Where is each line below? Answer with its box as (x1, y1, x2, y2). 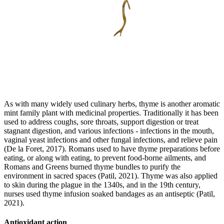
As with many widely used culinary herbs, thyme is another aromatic (4, 99, 220, 108)
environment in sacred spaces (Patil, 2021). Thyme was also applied (4, 171, 217, 180)
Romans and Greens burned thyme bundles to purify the (4, 162, 180, 171)
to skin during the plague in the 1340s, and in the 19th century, (4, 180, 200, 189)
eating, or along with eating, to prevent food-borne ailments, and (4, 153, 206, 162)
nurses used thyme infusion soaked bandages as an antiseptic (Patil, (4, 189, 215, 198)
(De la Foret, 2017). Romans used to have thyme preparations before (4, 144, 220, 153)
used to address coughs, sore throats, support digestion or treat (4, 117, 198, 126)
